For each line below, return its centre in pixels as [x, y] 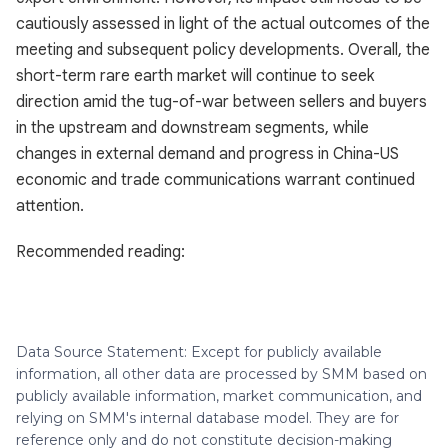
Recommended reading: [100, 252]
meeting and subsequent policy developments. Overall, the [223, 50]
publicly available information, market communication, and [219, 396]
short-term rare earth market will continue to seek [195, 76]
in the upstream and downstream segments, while [192, 128]
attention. [50, 206]
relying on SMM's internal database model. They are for [207, 418]
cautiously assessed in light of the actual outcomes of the [223, 24]
